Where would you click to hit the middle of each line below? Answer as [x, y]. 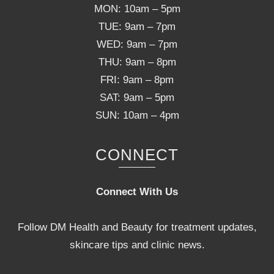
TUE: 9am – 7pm [137, 27]
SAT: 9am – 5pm [137, 98]
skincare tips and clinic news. [137, 245]
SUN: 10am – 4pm [137, 116]
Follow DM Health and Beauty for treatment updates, [137, 228]
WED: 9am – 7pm [137, 45]
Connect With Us [137, 192]
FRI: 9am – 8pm [137, 80]
